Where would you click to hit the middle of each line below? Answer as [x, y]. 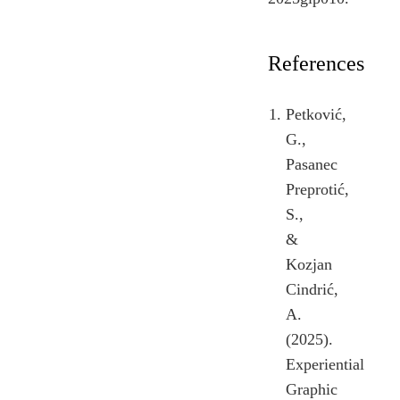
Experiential [325, 364]
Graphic [312, 389]
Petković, [316, 114]
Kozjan [309, 264]
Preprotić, [317, 189]
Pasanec [312, 164]
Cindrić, [312, 289]
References [316, 63]
